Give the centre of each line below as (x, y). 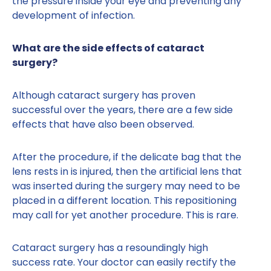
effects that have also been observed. (103, 125)
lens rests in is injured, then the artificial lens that (127, 172)
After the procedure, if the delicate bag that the (127, 157)
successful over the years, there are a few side (122, 110)
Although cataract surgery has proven (104, 96)
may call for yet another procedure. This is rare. (125, 215)
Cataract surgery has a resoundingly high (110, 248)
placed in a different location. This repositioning (124, 201)
